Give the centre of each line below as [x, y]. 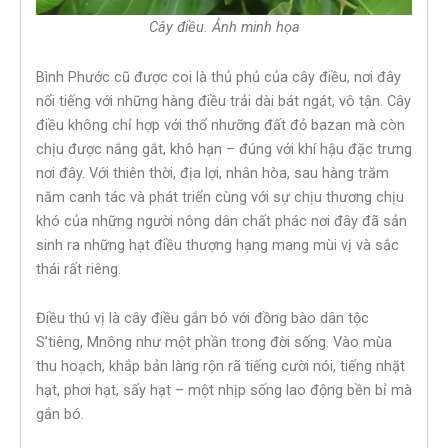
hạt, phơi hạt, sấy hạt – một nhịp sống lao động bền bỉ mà [224, 390]
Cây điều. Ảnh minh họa [224, 26]
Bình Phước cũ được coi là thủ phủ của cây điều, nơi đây [218, 76]
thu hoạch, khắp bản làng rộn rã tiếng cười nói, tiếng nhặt [220, 366]
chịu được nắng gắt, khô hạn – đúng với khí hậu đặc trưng [224, 148]
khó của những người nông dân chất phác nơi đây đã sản [221, 220]
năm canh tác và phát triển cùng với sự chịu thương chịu [220, 196]
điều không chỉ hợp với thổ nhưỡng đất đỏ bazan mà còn [220, 124]
